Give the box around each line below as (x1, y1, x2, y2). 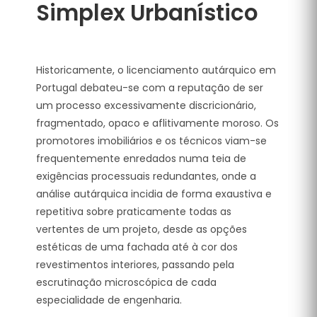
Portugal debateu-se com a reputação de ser (36, 80, 263, 95)
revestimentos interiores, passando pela (36, 257, 234, 272)
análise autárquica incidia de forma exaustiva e (36, 186, 272, 201)
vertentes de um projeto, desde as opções (36, 221, 247, 236)
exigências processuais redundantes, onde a (36, 168, 256, 183)
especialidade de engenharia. (36, 292, 182, 307)
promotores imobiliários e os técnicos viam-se (36, 133, 267, 148)
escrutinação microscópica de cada (36, 275, 217, 289)
